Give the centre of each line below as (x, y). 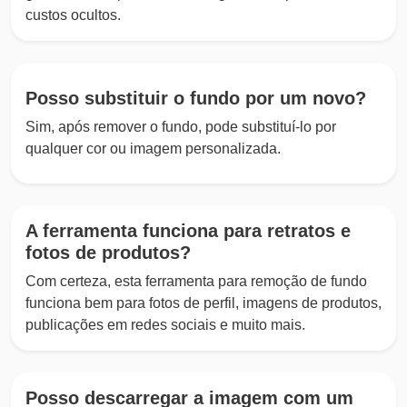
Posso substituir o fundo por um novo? (196, 98)
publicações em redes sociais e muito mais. (165, 325)
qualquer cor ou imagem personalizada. (153, 148)
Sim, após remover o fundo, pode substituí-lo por (181, 126)
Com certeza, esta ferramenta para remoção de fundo (196, 282)
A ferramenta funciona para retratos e (188, 231)
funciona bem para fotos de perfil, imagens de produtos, (203, 303)
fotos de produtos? (108, 253)
